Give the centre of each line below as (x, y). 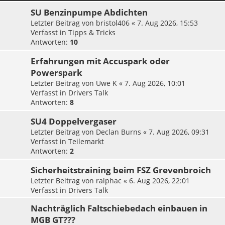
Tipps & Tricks (92, 33)
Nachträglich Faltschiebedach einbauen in (119, 208)
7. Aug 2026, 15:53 (167, 23)
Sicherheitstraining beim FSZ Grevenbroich (121, 170)
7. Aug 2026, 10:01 (155, 83)
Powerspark (57, 73)
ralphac (109, 181)
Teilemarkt (86, 142)
